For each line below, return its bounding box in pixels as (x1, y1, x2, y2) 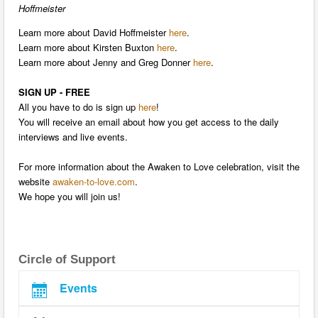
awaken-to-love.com (53, 175, 135, 189)
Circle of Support (18, 253, 116, 267)
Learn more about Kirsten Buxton (18, 40, 157, 55)
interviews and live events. (18, 130, 128, 144)
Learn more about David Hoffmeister (18, 26, 169, 40)
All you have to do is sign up (18, 100, 136, 114)
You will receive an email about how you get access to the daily (18, 115, 279, 129)
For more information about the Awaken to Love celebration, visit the (18, 160, 300, 174)
